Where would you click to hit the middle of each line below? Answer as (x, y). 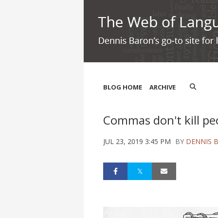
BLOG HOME (123, 87)
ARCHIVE (163, 87)
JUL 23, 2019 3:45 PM (137, 141)
